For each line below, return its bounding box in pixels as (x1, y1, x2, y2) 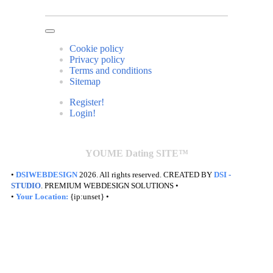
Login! (69, 107, 96, 118)
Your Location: (16, 191, 70, 201)
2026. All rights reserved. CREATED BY (79, 169, 214, 179)
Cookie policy (69, 43, 124, 54)
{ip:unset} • (70, 191, 109, 201)
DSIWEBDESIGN (16, 169, 79, 179)
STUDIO (11, 180, 41, 190)
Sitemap (69, 76, 101, 87)
